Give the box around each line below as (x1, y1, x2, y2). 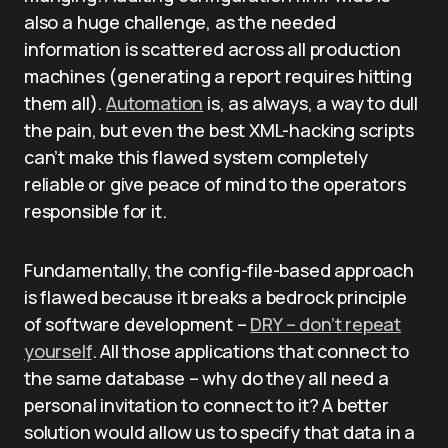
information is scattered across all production (24, 37, 401, 61)
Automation (106, 91, 204, 115)
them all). (24, 91, 107, 115)
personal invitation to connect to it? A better (24, 393, 389, 417)
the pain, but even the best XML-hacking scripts (24, 118, 414, 142)
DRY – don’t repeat (250, 312, 402, 336)
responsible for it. (24, 199, 167, 223)
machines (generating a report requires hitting (24, 64, 412, 88)
